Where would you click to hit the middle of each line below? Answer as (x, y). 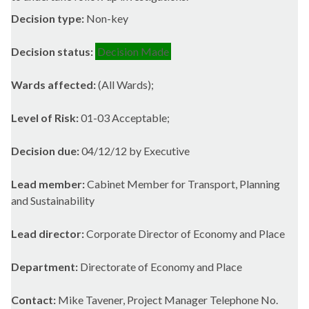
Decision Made (133, 52)
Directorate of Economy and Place (161, 267)
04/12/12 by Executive (136, 151)
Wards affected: (54, 85)
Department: (46, 267)
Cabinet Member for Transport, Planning (183, 184)
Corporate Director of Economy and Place (186, 234)
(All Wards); (126, 85)
